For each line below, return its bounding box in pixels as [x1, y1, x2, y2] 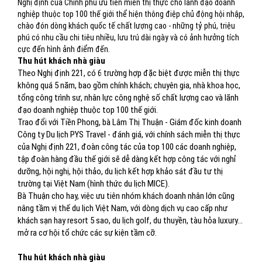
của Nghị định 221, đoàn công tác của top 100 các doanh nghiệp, [18, 142, 236, 152]
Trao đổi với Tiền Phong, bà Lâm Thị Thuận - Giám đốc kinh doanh [18, 117, 242, 127]
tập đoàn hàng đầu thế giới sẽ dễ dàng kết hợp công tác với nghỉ [18, 154, 236, 164]
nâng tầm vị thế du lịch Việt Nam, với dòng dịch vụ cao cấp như [18, 203, 227, 213]
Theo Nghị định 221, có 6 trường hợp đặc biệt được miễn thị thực [18, 68, 240, 78]
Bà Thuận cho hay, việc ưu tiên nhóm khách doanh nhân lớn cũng [18, 191, 235, 201]
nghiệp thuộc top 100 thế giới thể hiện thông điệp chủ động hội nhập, [18, 9, 244, 19]
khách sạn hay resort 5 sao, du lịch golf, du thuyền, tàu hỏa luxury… [18, 215, 243, 226]
